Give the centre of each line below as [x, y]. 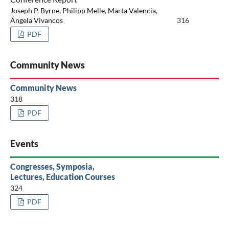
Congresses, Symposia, [52, 166]
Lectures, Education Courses [62, 176]
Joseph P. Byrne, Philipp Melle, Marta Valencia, [84, 11]
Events [24, 143]
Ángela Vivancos [36, 20]
